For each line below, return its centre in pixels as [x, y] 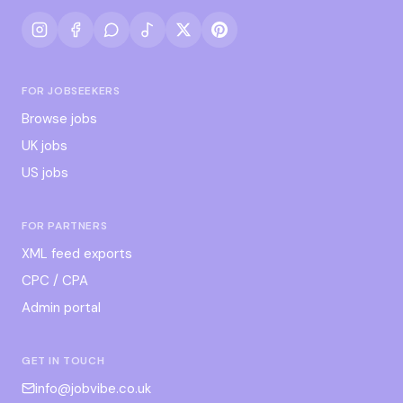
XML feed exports [77, 253]
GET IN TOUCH [63, 360]
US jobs [45, 172]
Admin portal [61, 307]
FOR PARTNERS [65, 225]
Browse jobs [59, 118]
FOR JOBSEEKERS [71, 90]
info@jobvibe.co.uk [93, 388]
